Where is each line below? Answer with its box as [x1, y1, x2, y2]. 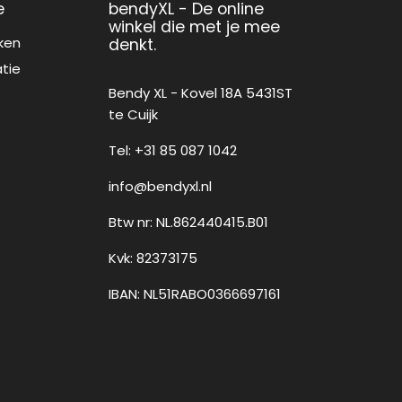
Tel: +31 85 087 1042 [108, 140, 237, 160]
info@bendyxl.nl [108, 176, 212, 196]
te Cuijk [108, 104, 158, 124]
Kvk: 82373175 [108, 248, 197, 267]
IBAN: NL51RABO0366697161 [108, 284, 281, 303]
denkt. [108, 32, 156, 56]
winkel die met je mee [108, 14, 280, 38]
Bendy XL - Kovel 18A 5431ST [108, 83, 293, 102]
